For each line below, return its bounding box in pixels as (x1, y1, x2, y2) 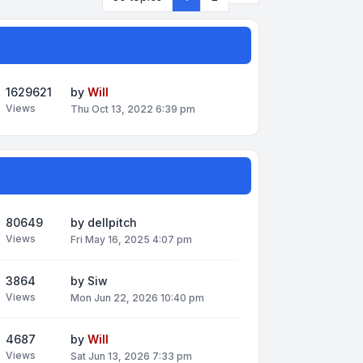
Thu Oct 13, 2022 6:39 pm (70, 102, 195, 115)
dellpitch (88, 215, 137, 229)
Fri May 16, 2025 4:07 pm (70, 233, 192, 246)
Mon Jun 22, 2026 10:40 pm (70, 292, 204, 305)
